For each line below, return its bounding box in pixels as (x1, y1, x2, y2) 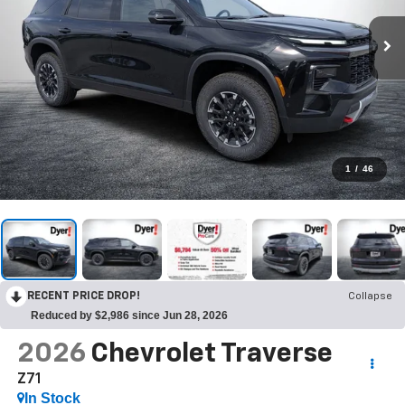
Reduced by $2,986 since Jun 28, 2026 (31, 308, 228, 322)
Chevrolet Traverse (89, 340, 333, 368)
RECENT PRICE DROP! (27, 290, 140, 302)
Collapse (348, 290, 392, 302)
